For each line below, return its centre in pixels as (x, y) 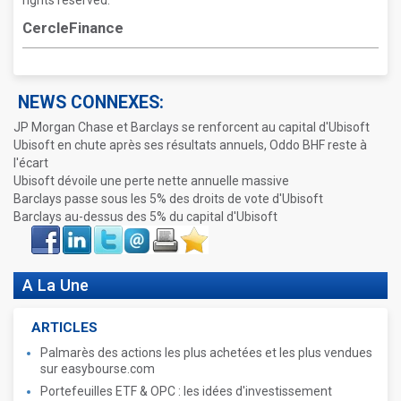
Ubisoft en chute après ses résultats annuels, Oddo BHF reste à (190, 145)
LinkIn (75, 231)
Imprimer (170, 231)
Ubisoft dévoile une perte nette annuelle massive (151, 181)
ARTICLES (64, 328)
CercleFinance (73, 28)
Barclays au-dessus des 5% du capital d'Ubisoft (145, 217)
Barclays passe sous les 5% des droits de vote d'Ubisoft (168, 199)
